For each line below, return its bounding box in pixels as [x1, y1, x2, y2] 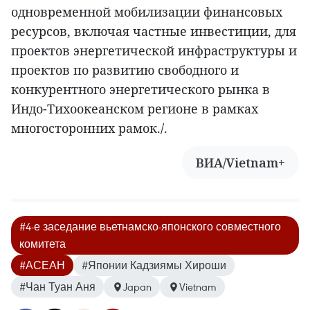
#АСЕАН [19, 258, 65, 273]
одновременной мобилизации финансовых [11, 3, 282, 21]
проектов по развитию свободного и [11, 62, 239, 79]
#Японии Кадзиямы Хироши [82, 258, 226, 273]
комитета [19, 237, 66, 251]
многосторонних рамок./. [11, 120, 167, 137]
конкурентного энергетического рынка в [11, 81, 270, 98]
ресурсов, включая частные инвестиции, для [11, 23, 296, 40]
